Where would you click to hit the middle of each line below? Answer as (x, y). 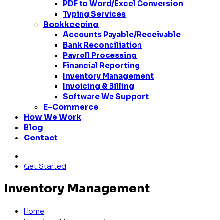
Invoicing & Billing (98, 86)
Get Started (45, 166)
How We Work (52, 117)
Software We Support (106, 96)
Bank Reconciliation (102, 45)
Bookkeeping (71, 24)
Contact (41, 138)
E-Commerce (71, 107)
